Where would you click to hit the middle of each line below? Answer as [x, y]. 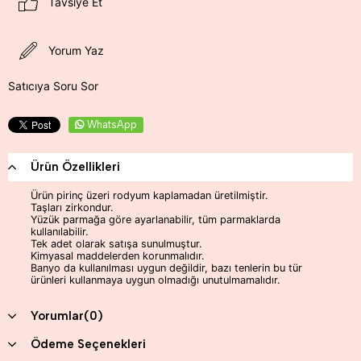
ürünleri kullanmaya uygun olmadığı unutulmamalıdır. [156, 280]
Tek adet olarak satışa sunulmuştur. [116, 243]
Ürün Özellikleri [75, 166]
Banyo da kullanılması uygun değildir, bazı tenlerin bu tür [166, 268]
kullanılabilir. [60, 231]
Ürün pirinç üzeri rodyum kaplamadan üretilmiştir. [149, 195]
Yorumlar [57, 315]
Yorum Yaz [76, 51]
